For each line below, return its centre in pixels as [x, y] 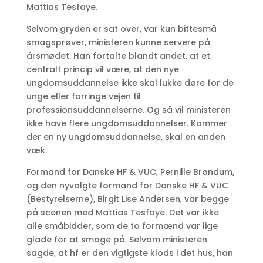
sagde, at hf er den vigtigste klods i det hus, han [129, 253]
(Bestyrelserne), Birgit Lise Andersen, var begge [127, 199]
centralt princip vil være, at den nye [102, 69]
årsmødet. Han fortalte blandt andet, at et [118, 56]
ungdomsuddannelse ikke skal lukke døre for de [130, 83]
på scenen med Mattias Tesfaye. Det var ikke [122, 213]
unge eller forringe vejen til [83, 96]
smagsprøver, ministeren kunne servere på [118, 42]
